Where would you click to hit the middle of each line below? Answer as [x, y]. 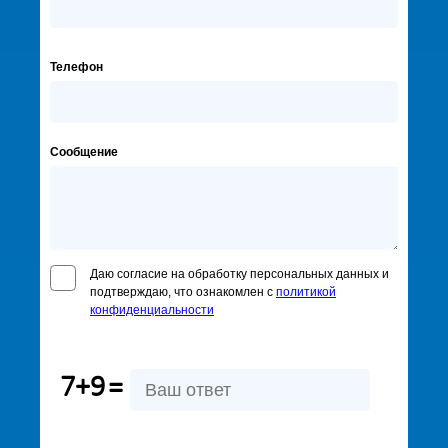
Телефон [76, 67]
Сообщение [84, 152]
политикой [306, 292]
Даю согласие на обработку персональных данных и [239, 274]
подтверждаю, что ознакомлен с [183, 292]
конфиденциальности [152, 310]
